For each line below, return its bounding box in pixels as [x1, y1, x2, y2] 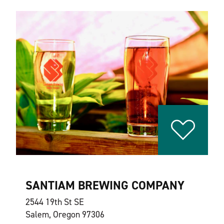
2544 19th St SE [25, 196, 84, 208]
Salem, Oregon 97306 [25, 208, 104, 220]
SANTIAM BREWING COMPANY [25, 177, 184, 193]
